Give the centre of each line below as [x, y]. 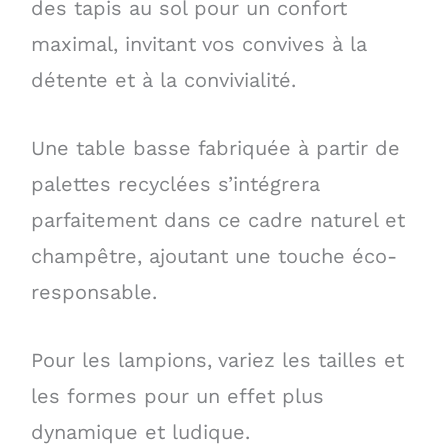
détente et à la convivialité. [163, 79]
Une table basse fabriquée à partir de [215, 148]
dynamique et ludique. [140, 432]
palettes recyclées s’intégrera [175, 184]
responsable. [93, 292]
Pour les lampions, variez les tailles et [217, 360]
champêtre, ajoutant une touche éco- [213, 256]
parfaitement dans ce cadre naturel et [217, 220]
